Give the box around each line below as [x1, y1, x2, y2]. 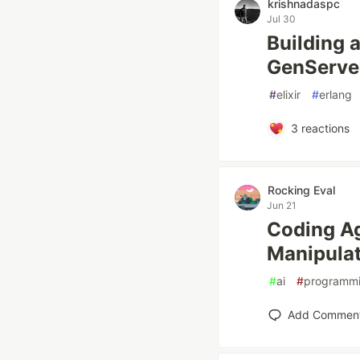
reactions [297, 121, 350, 135]
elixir [276, 88, 301, 101]
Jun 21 [267, 199, 297, 211]
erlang [319, 88, 352, 101]
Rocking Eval [268, 183, 335, 197]
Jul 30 [267, 13, 296, 25]
